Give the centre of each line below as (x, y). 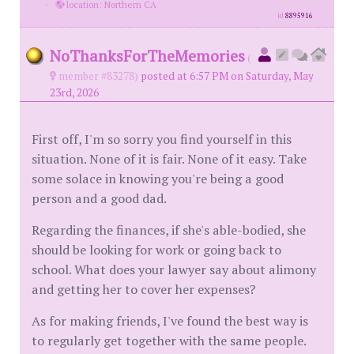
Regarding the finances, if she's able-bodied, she (169, 230)
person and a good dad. (99, 198)
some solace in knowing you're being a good (158, 179)
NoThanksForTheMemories (147, 56)
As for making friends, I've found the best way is (170, 321)
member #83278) (97, 76)
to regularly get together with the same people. (169, 341)
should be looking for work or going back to (156, 250)
